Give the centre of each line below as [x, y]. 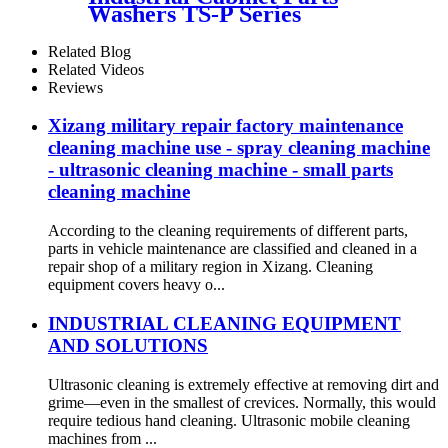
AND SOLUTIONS [128, 345]
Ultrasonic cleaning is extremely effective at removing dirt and [243, 384]
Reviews [75, 87]
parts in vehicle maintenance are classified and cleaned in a [232, 249]
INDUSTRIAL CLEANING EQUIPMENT [224, 323]
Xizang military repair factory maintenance [225, 126]
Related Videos [96, 69]
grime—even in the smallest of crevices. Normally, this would [242, 402]
